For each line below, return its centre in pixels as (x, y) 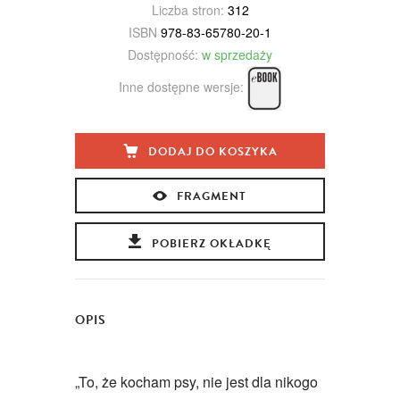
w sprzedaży (237, 55)
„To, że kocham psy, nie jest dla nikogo (196, 382)
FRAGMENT (211, 197)
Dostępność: (163, 55)
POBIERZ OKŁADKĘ (211, 244)
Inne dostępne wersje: (183, 86)
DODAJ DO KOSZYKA (212, 152)
